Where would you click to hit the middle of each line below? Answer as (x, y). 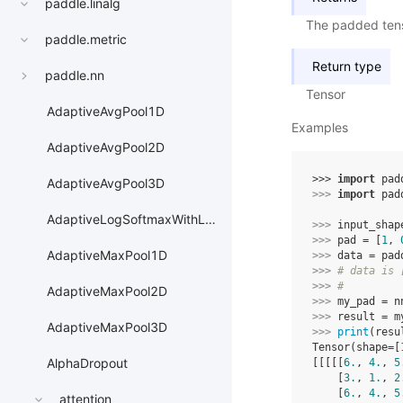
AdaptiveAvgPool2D (106, 148)
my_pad (356, 301)
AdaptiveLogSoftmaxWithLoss (126, 219)
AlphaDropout (87, 363)
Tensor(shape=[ (356, 347)
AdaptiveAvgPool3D (106, 184)
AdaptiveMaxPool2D (107, 291)
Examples (320, 127)
